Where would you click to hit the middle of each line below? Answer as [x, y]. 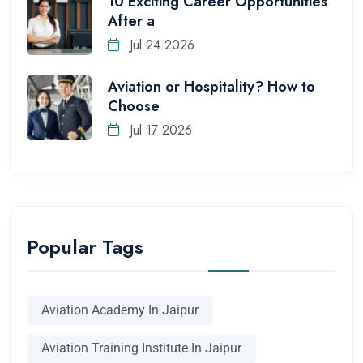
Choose [134, 106]
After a [131, 21]
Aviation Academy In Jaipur [120, 310]
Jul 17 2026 [159, 130]
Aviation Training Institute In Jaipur [141, 348]
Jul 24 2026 [160, 45]
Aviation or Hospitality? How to [211, 86]
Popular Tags [85, 246]
